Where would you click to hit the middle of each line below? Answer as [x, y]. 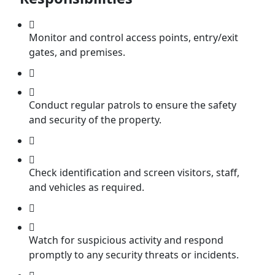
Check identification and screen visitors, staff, [134, 173]
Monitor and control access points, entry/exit [134, 38]
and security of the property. [95, 120]
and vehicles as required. [87, 188]
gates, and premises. [77, 52]
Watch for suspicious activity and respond [126, 240]
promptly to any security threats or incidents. [134, 255]
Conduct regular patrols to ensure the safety [133, 105]
